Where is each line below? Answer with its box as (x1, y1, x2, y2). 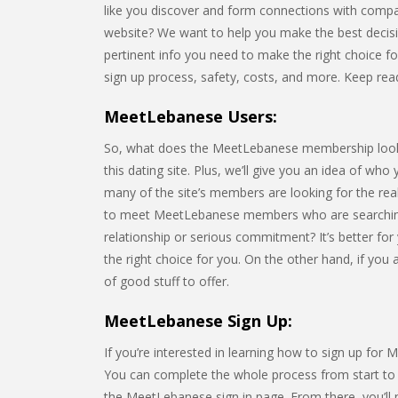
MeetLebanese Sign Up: (104, 310, 292, 331)
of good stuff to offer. (104, 273, 229, 290)
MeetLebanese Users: (104, 106, 277, 127)
